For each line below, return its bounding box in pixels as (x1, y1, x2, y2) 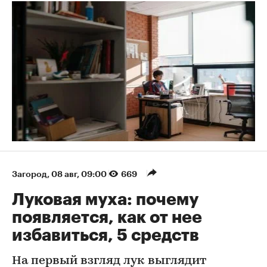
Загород (12, 170, 47, 179)
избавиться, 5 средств (12, 227, 199, 244)
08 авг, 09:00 (51, 170, 108, 179)
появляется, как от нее (12, 209, 202, 226)
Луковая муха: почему (12, 191, 198, 209)
